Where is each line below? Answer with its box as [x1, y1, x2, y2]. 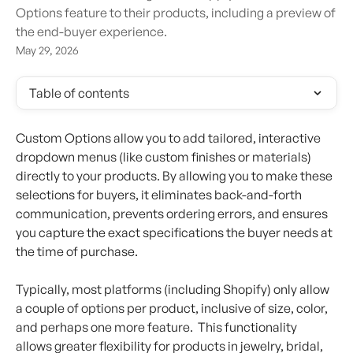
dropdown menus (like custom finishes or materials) [16, 149, 314, 165]
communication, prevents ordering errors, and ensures [16, 206, 330, 221]
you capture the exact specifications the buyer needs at [16, 225, 335, 240]
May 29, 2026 [16, 43, 79, 57]
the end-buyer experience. [16, 24, 167, 39]
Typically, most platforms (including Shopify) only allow [16, 281, 332, 298]
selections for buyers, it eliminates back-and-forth [16, 187, 304, 203]
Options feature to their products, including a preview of [16, 5, 336, 20]
